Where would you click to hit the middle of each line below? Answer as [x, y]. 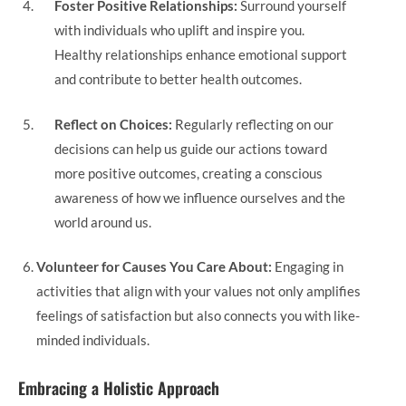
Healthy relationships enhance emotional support [201, 54]
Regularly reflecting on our [253, 124]
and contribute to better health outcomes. [178, 79]
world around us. [103, 222]
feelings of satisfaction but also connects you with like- [198, 315]
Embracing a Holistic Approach [119, 388]
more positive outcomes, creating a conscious [188, 173]
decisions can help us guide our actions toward [191, 148]
